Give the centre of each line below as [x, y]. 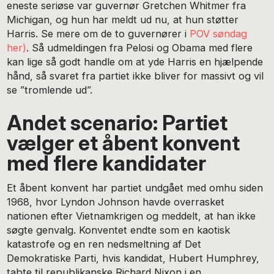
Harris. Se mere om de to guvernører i [98, 33]
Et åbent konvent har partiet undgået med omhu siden [135, 188]
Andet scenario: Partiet [117, 122]
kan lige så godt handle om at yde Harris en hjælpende [135, 61]
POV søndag [219, 33]
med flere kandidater [107, 163]
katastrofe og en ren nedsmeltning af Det [104, 244]
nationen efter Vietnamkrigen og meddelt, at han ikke [131, 216]
